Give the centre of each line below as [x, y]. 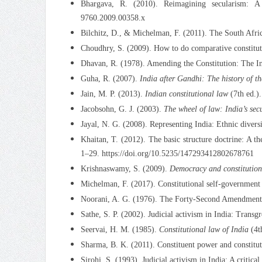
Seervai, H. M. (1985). [120, 229]
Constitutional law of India [204, 229]
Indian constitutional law [186, 94]
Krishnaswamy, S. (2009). [125, 168]
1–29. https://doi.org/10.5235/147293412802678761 [167, 153]
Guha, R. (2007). [110, 78]
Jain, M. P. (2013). [113, 94]
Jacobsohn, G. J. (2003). [122, 109]
